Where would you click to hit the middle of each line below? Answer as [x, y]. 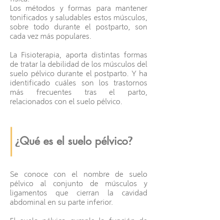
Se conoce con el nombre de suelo [79, 174]
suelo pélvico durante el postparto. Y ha [79, 74]
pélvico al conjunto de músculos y [79, 184]
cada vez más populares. [51, 36]
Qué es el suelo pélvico [74, 141]
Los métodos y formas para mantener [79, 8]
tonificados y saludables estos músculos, [79, 18]
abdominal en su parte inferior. [61, 202]
